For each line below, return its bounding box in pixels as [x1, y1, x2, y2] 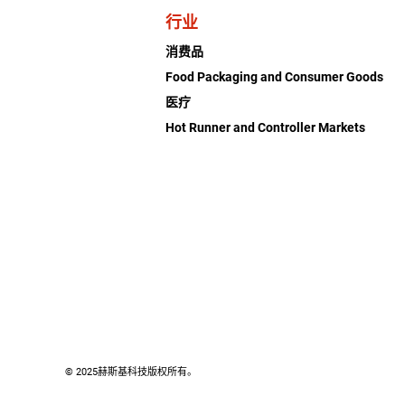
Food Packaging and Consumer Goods [165, 69, 384, 84]
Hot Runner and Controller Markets [165, 119, 366, 135]
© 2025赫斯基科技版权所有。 [65, 365, 197, 378]
